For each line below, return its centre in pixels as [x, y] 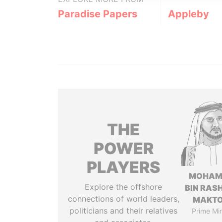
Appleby [188, 14]
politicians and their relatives [124, 211]
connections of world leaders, [123, 199]
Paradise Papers [98, 14]
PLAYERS [124, 167]
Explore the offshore [124, 187]
